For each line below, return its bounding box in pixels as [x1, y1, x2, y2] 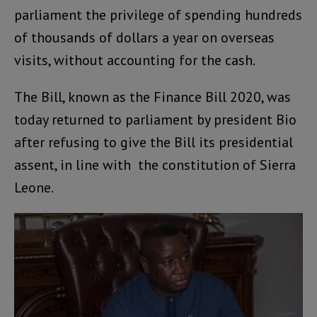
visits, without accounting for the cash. [14, 50, 255, 69]
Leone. [14, 178, 54, 197]
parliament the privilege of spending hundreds [14, 5, 302, 24]
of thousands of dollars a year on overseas [14, 28, 275, 47]
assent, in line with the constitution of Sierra [14, 155, 296, 174]
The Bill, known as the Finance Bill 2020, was [14, 87, 291, 106]
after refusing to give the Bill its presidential [14, 132, 293, 151]
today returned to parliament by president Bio [14, 110, 296, 129]
